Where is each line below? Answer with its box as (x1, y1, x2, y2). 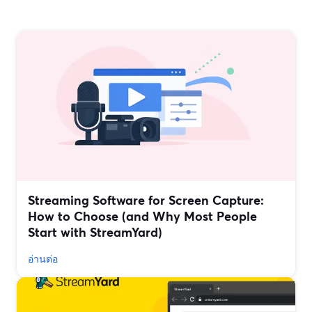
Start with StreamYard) (28, 224, 162, 241)
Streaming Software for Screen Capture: (28, 192, 264, 209)
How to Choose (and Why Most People (28, 208, 257, 225)
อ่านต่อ (28, 252, 58, 266)
